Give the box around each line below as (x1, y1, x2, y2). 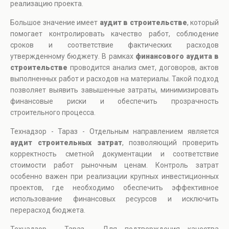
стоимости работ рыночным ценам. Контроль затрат (10, 161, 219, 170)
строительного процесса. (10, 108, 96, 117)
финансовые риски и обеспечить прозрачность (10, 97, 219, 106)
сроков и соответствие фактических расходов (10, 41, 219, 50)
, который (187, 18, 219, 27)
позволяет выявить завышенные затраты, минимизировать (10, 86, 219, 95)
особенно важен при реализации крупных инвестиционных (10, 172, 219, 181)
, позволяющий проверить (122, 139, 219, 147)
